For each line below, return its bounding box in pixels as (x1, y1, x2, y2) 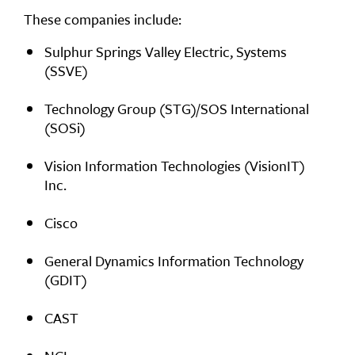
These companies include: (24, 9, 181, 29)
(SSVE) (44, 60, 88, 81)
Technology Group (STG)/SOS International (44, 98, 309, 119)
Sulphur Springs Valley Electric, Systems (44, 41, 287, 62)
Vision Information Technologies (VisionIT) (44, 155, 305, 176)
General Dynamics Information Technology (44, 250, 303, 271)
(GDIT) (44, 269, 87, 290)
